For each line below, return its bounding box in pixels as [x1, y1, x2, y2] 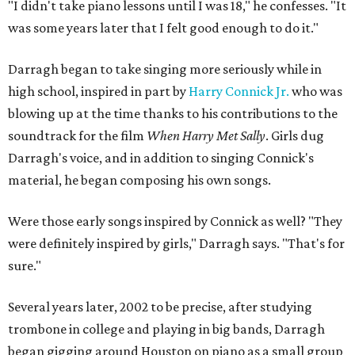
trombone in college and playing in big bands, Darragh [8, 321, 325, 337]
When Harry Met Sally [147, 128, 265, 143]
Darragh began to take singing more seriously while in [8, 61, 322, 77]
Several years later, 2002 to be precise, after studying [8, 299, 312, 315]
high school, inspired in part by [8, 83, 189, 99]
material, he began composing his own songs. [8, 172, 271, 188]
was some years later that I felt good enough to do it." [8, 20, 319, 36]
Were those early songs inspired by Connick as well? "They [8, 213, 342, 229]
